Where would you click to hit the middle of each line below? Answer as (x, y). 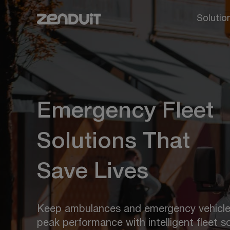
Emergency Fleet (125, 111)
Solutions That (113, 142)
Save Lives (93, 172)
